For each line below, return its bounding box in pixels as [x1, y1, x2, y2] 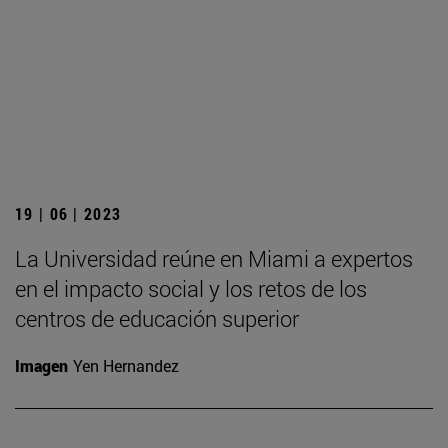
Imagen [15, 355, 68, 377]
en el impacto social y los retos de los [15, 274, 367, 304]
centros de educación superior [15, 304, 299, 334]
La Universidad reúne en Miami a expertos [15, 244, 413, 274]
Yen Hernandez [73, 355, 179, 377]
